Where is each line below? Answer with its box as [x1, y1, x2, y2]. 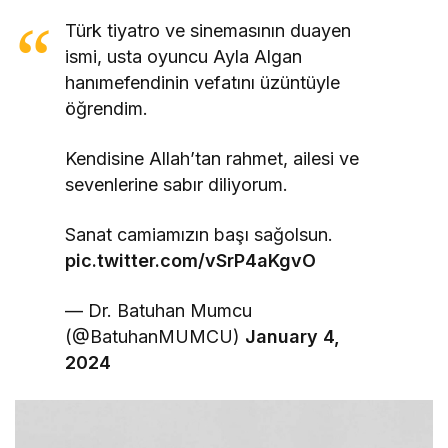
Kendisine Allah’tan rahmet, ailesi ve [65, 148, 360, 170]
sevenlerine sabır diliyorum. [65, 174, 289, 196]
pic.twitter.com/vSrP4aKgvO [65, 250, 316, 272]
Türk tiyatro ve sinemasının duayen [65, 20, 352, 42]
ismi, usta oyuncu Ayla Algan [65, 46, 303, 68]
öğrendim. [65, 98, 148, 120]
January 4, [245, 326, 341, 348]
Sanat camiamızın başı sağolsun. [65, 224, 334, 246]
